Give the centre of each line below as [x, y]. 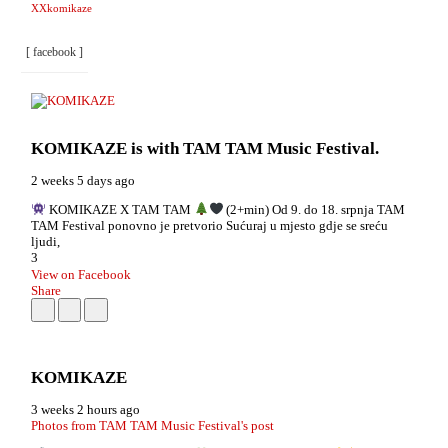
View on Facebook [81, 274]
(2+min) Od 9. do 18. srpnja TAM [314, 210]
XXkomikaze [61, 8]
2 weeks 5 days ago [83, 181]
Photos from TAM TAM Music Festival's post [152, 425]
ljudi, [45, 242]
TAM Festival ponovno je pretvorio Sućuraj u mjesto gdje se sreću [209, 226]
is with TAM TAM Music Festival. [255, 149]
